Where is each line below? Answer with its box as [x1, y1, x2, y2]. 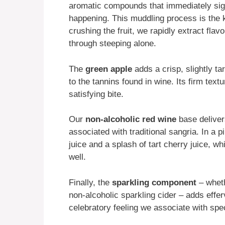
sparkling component [112, 177, 196, 187]
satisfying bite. [69, 89, 124, 99]
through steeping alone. [69, 39, 156, 49]
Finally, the [69, 177, 112, 187]
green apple [85, 64, 132, 74]
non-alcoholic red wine [85, 115, 176, 125]
